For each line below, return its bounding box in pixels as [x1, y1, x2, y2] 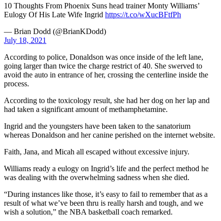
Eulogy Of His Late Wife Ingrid [4, 10, 105, 19]
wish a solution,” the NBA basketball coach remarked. [4, 207, 173, 216]
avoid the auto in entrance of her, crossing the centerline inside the [4, 70, 208, 79]
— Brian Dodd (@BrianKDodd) [4, 27, 106, 36]
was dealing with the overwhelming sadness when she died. [4, 173, 189, 182]
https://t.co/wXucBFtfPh [105, 10, 181, 19]
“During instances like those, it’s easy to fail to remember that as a [4, 189, 208, 198]
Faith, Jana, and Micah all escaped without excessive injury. [4, 147, 189, 156]
